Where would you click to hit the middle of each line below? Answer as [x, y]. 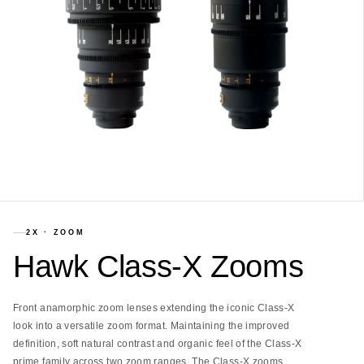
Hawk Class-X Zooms [158, 266]
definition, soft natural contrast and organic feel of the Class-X [158, 344]
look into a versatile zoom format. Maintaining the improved [152, 326]
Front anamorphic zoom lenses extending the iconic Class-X [154, 308]
